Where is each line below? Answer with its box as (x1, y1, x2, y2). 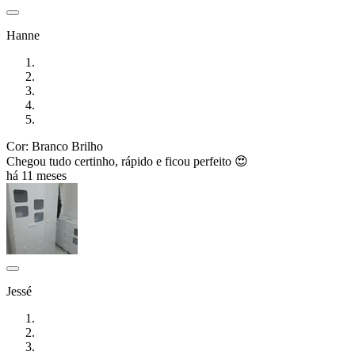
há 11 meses (6, 169, 67, 183)
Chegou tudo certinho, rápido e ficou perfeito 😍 (6, 155, 248, 169)
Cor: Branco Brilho (6, 139, 103, 154)
